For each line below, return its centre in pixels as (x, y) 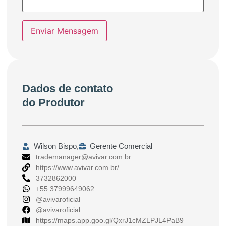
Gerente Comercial (121, 146)
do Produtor (53, 103)
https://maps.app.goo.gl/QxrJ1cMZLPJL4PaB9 (110, 220)
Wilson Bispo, (56, 146)
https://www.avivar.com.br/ (77, 167)
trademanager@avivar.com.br (83, 157)
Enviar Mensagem (65, 31)
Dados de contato (68, 89)
